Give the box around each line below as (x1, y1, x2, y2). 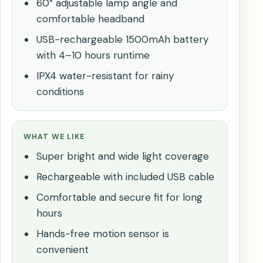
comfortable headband (36, 12, 144, 26)
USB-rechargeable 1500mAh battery (36, 33, 208, 46)
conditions (36, 85, 84, 99)
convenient (36, 243, 89, 257)
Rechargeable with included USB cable (36, 170, 214, 184)
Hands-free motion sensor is (36, 227, 169, 241)
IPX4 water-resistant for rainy (36, 69, 174, 83)
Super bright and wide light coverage (36, 150, 209, 163)
